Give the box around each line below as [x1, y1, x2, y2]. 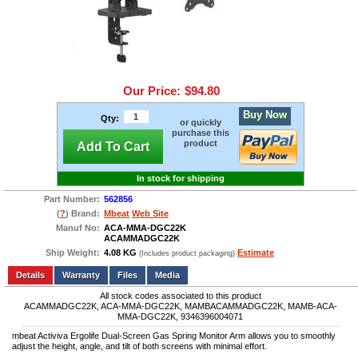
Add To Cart [76, 140, 149, 153]
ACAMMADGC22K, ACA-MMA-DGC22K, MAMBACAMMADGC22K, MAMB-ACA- [23, 301, 337, 312]
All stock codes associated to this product [99, 291, 261, 301]
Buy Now [242, 109, 287, 121]
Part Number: [44, 194, 100, 205]
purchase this [172, 128, 229, 137]
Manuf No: [56, 223, 100, 233]
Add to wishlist [4, 262, 59, 272]
